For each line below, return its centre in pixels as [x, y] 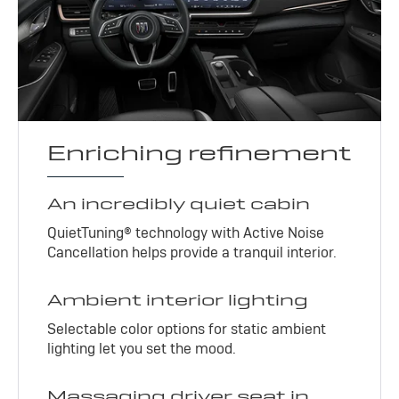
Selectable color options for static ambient [187, 329]
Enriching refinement [199, 152]
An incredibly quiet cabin [179, 203]
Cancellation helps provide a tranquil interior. [192, 252]
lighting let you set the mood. [142, 348]
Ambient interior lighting [178, 299]
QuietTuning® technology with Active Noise [186, 232]
